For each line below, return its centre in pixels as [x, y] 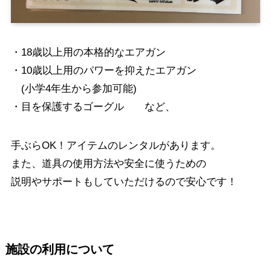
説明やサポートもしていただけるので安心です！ [124, 182]
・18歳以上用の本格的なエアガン [88, 53]
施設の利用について [60, 249]
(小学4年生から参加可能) [73, 89]
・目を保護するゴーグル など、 [93, 107]
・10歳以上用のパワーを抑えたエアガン [103, 71]
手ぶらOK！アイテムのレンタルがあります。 [116, 146]
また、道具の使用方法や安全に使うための [108, 164]
